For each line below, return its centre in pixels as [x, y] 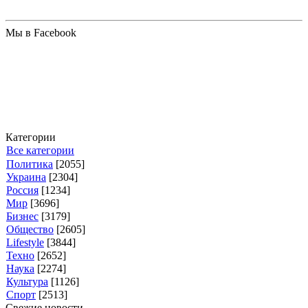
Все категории [40, 150]
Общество [30, 229]
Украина [26, 177]
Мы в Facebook [41, 32]
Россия [22, 190]
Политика [30, 164]
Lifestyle [25, 242]
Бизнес [22, 216]
